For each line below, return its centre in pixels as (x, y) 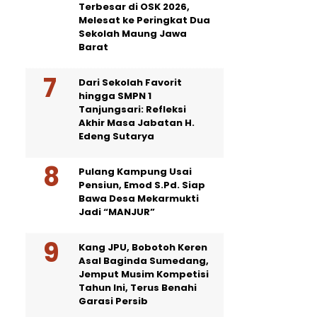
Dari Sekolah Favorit (130, 82)
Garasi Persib (113, 301)
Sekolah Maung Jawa (133, 34)
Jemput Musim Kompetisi (144, 274)
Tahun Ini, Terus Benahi (138, 288)
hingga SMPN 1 (115, 96)
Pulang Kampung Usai (135, 172)
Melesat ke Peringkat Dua (144, 20)
